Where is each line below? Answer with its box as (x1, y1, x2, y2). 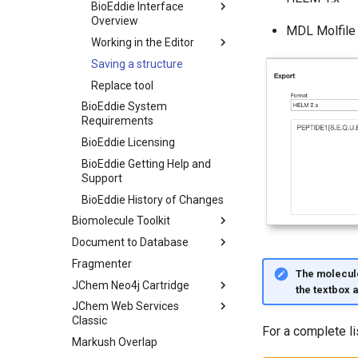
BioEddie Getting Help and (82, 157, 211, 170)
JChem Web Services (72, 300, 179, 313)
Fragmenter (72, 257, 132, 270)
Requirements (82, 114, 153, 128)
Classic (72, 314, 107, 328)
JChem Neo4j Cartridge (72, 278, 189, 292)
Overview (91, 14, 138, 28)
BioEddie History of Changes (82, 193, 224, 206)
